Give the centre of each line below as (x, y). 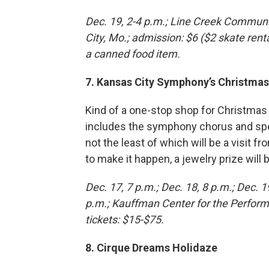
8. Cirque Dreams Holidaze (151, 248)
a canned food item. (133, 54)
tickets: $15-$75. (125, 220)
